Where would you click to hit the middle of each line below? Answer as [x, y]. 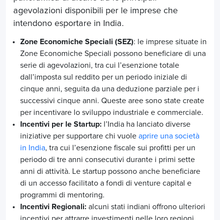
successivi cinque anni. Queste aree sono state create [112, 100]
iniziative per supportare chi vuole [79, 136]
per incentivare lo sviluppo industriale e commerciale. [112, 112]
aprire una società [169, 136]
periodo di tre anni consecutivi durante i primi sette [108, 159]
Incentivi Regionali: [54, 206]
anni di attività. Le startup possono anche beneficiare [110, 171]
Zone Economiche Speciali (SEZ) [77, 41]
